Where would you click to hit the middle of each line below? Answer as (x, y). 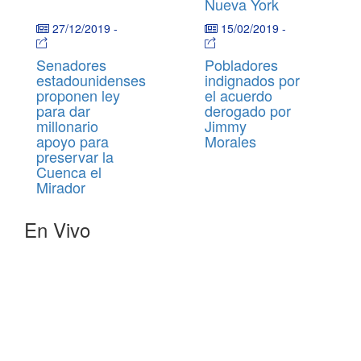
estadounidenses (91, 80)
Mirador (61, 187)
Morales (232, 141)
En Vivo (57, 229)
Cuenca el (69, 172)
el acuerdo (239, 95)
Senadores (71, 64)
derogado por (248, 110)
